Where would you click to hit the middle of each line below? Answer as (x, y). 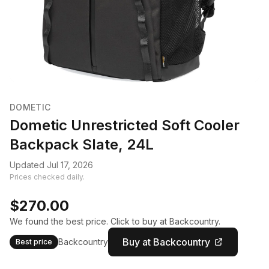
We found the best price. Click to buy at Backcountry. (115, 221)
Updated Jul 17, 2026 (51, 165)
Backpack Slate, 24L (82, 144)
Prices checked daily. (47, 177)
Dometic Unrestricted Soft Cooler (125, 125)
